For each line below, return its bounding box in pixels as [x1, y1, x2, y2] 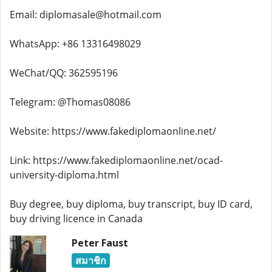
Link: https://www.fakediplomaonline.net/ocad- [10, 154, 223, 167]
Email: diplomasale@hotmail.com [10, 8, 161, 21]
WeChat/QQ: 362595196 [10, 66, 118, 80]
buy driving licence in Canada [10, 212, 143, 225]
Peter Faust [71, 236, 128, 250]
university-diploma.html [10, 168, 119, 182]
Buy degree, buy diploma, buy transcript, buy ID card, [10, 197, 253, 211]
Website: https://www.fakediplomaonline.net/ [10, 124, 216, 138]
